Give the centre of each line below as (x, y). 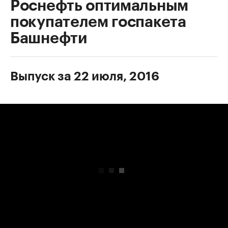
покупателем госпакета (98, 22)
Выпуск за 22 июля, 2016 (85, 76)
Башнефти (49, 38)
